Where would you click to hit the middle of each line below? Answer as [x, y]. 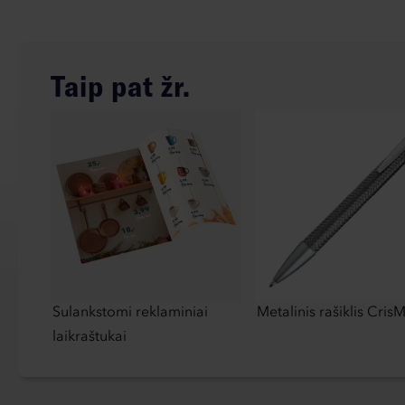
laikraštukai [89, 338]
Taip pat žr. [121, 86]
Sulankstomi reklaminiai [130, 313]
